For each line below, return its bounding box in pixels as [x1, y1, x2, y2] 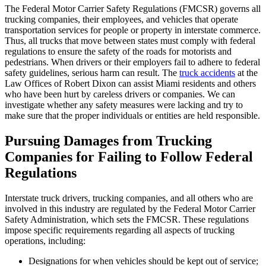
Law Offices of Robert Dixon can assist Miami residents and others [5, 78, 256, 89]
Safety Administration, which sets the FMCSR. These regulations [5, 214, 249, 225]
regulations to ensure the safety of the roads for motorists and [5, 46, 232, 57]
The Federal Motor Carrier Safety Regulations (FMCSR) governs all [5, 4, 261, 14]
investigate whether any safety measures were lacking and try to [5, 100, 243, 110]
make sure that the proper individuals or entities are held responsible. [5, 110, 260, 121]
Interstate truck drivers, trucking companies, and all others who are [5, 193, 253, 204]
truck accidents [179, 68, 235, 78]
